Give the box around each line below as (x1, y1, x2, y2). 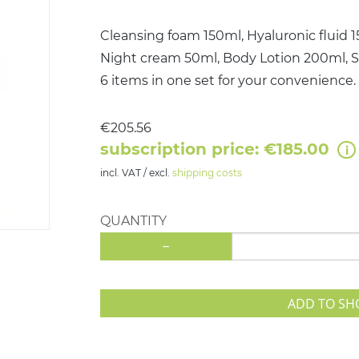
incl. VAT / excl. (99, 167, 172, 179)
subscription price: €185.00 (99, 139, 334, 159)
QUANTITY (99, 213, 167, 228)
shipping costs (171, 167, 242, 179)
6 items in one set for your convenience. (99, 73, 356, 88)
